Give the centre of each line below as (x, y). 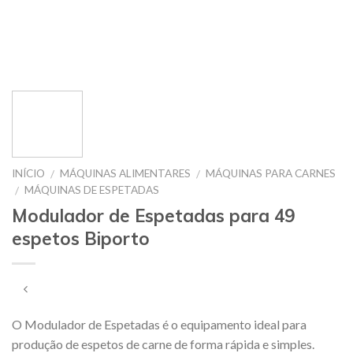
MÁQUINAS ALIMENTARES (126, 173)
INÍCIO (28, 173)
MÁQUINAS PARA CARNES (271, 173)
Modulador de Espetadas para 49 (153, 215)
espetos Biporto (81, 238)
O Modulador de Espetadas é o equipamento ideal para (159, 325)
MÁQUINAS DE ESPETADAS (92, 190)
